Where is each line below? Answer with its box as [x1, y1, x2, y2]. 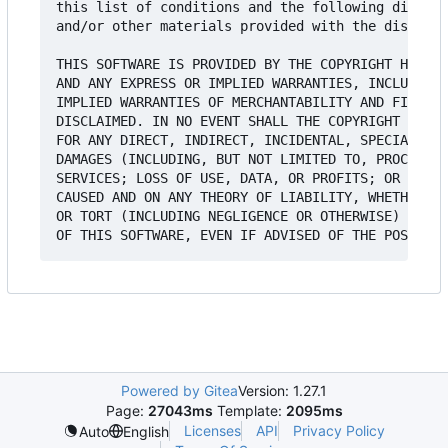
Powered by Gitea [121, 382, 238, 399]
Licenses [184, 422, 241, 439]
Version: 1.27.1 [238, 382, 327, 399]
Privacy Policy [293, 422, 385, 439]
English [123, 422, 169, 440]
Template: [212, 402, 286, 419]
